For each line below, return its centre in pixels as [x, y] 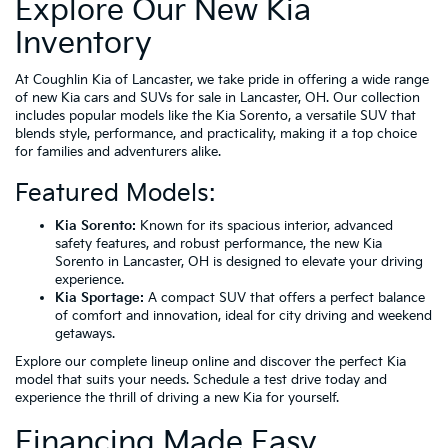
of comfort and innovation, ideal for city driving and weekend [243, 315]
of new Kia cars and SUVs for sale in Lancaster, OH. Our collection [217, 97]
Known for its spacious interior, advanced [264, 225]
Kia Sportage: [99, 297]
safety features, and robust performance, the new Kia [218, 243]
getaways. [85, 333]
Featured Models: [115, 193]
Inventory [83, 43]
